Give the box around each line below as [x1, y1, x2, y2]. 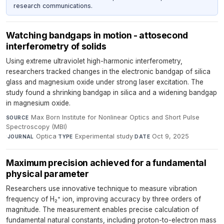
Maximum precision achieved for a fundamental [6, 157, 206, 168]
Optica [36, 132, 57, 140]
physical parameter [6, 168, 89, 179]
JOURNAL [7, 133, 34, 139]
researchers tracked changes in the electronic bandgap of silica [6, 67, 210, 75]
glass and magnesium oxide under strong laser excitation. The [6, 77, 203, 86]
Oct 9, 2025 [152, 132, 189, 140]
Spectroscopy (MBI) [6, 122, 67, 130]
